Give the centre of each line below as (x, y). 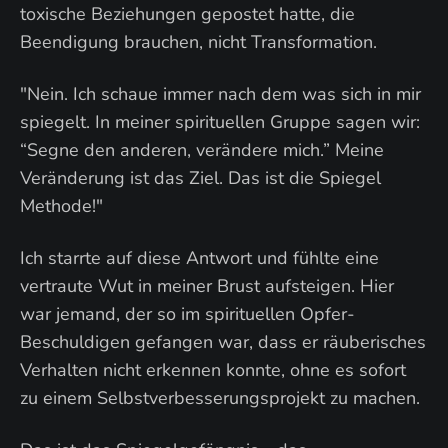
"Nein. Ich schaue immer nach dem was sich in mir (220, 94)
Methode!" (61, 206)
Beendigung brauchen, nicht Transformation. (198, 42)
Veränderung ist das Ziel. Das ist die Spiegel (200, 178)
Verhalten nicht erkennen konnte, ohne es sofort (213, 370)
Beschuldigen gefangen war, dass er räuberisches (223, 342)
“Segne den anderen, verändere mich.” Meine (202, 150)
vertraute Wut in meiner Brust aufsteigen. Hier (207, 286)
